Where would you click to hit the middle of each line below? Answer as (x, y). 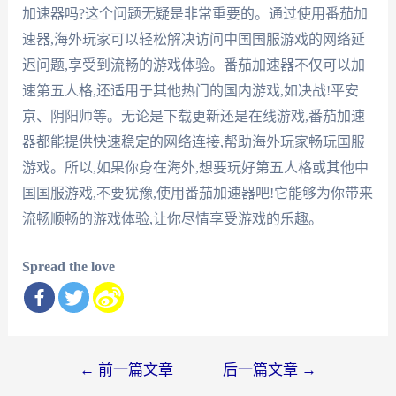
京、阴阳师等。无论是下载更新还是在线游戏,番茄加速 (193, 116)
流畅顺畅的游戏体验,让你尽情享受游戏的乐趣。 (172, 218)
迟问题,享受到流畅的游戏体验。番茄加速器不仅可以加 (193, 65)
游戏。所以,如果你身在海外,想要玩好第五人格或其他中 (195, 167)
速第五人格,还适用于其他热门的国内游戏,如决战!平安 (190, 90)
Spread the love (68, 267)
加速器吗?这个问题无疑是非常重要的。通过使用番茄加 (194, 13)
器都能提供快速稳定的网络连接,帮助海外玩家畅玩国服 (193, 141)
